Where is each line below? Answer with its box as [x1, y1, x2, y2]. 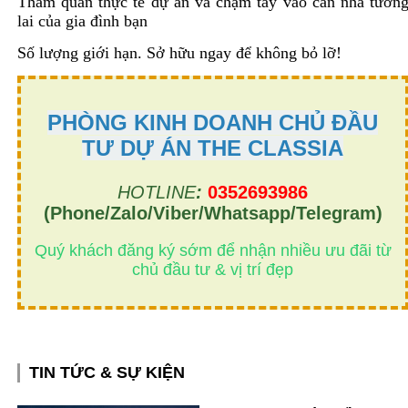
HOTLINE [117, 182, 197, 203]
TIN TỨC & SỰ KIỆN [28, 363, 185, 382]
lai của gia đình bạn [16, 11, 148, 30]
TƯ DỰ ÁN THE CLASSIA [82, 135, 344, 160]
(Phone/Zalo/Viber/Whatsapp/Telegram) [43, 203, 382, 224]
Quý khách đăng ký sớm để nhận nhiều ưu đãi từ [34, 241, 392, 260]
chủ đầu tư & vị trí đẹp [132, 260, 294, 280]
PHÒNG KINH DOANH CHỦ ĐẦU [47, 109, 379, 135]
